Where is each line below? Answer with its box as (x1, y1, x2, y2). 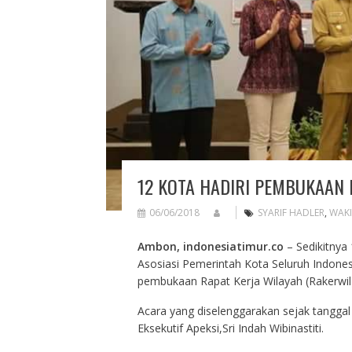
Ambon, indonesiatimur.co (137, 238, 284, 254)
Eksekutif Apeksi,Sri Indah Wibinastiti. (137, 320, 324, 335)
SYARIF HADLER (257, 205, 324, 219)
